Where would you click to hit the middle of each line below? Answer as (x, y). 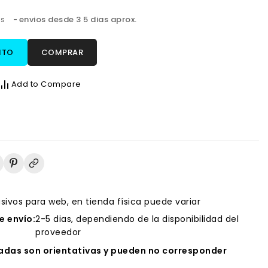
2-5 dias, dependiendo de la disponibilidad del (137, 219)
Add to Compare (46, 84)
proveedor (58, 232)
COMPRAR (62, 53)
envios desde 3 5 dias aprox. (78, 19)
